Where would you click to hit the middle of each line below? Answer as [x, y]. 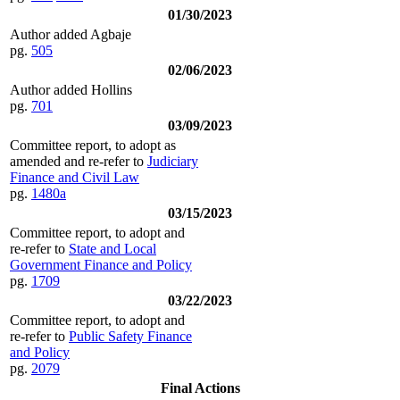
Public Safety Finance [130, 336]
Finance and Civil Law [75, 177]
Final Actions [200, 387]
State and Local [112, 248]
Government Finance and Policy [101, 264]
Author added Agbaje [71, 34]
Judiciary [173, 161]
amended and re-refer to [79, 161]
